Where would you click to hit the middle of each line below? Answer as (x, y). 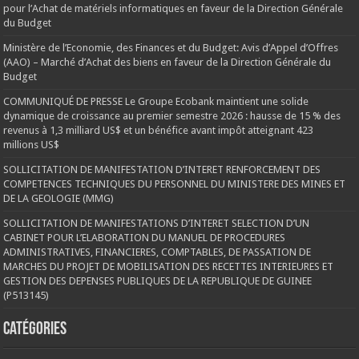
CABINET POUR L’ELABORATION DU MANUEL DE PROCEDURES (145, 238)
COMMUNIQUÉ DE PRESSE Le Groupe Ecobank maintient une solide (156, 102)
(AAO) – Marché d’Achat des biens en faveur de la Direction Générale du (167, 63)
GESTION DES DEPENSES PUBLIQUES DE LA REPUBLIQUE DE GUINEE (158, 281)
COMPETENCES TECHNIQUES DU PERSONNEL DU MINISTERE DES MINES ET (175, 184)
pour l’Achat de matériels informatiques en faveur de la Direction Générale (173, 9)
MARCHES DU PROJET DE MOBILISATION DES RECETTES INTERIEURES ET (169, 267)
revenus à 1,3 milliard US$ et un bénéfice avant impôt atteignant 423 (159, 131)
